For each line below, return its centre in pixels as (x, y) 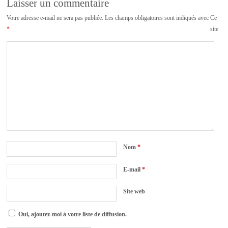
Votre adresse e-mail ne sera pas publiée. (55, 18)
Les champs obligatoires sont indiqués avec (157, 18)
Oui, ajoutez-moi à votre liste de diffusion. (72, 215)
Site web (134, 192)
